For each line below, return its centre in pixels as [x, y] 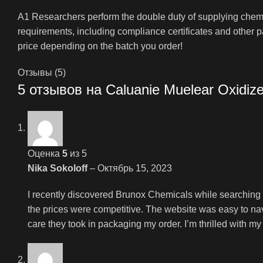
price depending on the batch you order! [100, 46]
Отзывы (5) [42, 72]
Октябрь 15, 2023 [135, 168]
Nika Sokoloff [59, 168]
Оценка [45, 153]
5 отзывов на [62, 89]
